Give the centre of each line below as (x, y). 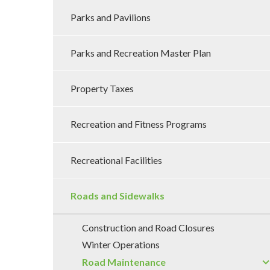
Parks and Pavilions (110, 17)
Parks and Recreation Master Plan (140, 53)
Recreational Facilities (116, 160)
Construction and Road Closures (148, 228)
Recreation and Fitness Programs (138, 124)
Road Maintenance (124, 262)
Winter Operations (121, 245)
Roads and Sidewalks (117, 195)
